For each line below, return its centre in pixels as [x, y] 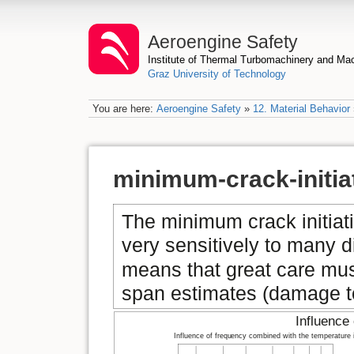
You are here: [124, 108]
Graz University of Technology [217, 74]
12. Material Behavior [301, 108]
